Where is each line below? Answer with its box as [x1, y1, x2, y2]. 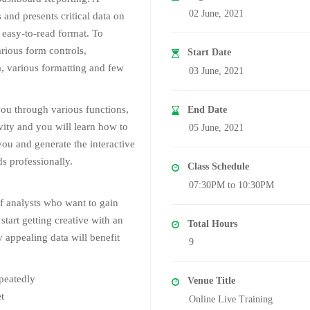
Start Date [188, 47, 231, 58]
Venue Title [188, 275, 235, 286]
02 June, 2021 [189, 8, 244, 19]
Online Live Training [189, 293, 273, 304]
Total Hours [188, 218, 237, 229]
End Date [188, 104, 227, 115]
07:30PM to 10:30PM [189, 179, 274, 190]
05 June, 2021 [189, 122, 244, 134]
